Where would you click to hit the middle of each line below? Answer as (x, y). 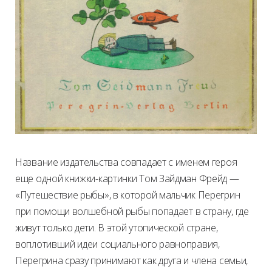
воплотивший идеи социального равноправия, (117, 244)
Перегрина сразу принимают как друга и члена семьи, (131, 261)
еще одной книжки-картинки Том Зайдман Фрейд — (127, 179)
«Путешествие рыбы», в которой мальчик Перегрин (128, 195)
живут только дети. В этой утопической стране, (117, 228)
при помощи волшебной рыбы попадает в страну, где (132, 212)
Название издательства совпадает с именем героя (126, 162)
